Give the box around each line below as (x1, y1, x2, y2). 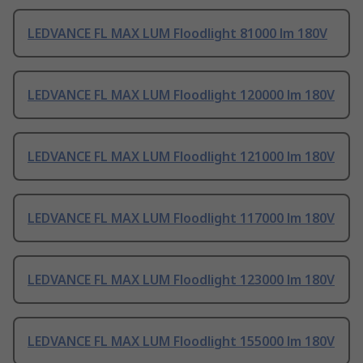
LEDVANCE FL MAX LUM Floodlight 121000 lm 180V (28, 147, 335, 166)
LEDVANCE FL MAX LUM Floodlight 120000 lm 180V (28, 86, 335, 105)
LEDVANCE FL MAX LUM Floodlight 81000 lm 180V (28, 24, 327, 43)
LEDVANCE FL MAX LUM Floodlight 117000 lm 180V (28, 209, 335, 228)
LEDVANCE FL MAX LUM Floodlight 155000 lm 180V (28, 332, 335, 351)
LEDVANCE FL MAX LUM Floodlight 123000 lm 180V (28, 271, 335, 289)
